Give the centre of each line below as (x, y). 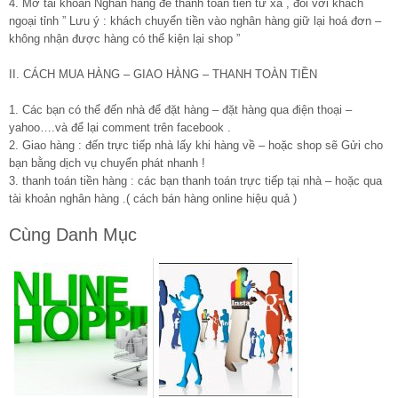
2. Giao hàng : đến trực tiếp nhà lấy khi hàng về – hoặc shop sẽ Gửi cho (196, 146)
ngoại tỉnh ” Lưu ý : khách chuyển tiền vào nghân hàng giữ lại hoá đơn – (195, 21)
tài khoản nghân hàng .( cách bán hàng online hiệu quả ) (153, 199)
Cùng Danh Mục (73, 235)
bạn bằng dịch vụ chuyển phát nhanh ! (107, 163)
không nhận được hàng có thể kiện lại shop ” (124, 39)
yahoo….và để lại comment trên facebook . (120, 128)
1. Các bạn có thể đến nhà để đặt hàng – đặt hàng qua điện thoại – (180, 110)
